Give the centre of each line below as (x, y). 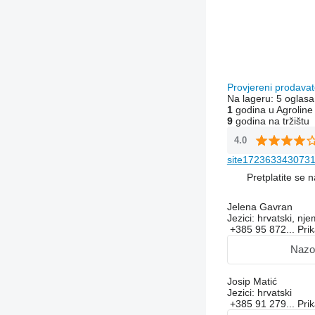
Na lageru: (251, 98)
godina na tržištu (271, 121)
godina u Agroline (272, 109)
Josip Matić (252, 281)
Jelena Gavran (259, 206)
